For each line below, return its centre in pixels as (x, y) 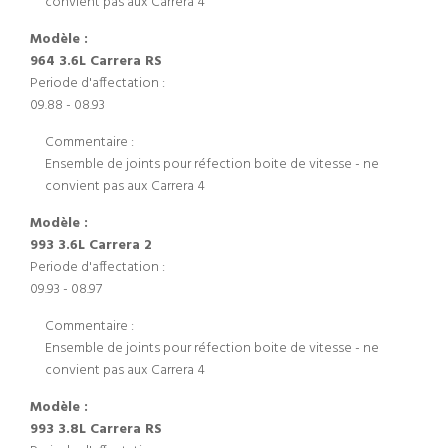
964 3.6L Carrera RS (96, 61)
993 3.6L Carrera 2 (91, 245)
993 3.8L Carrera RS (96, 429)
